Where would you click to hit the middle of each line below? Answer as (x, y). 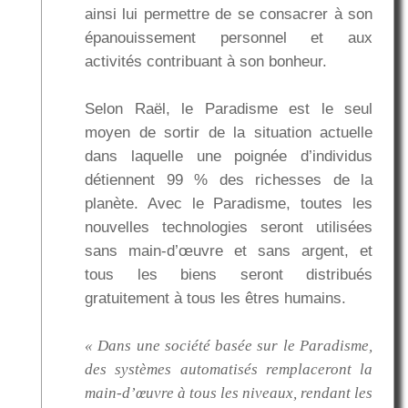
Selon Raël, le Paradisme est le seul (229, 109)
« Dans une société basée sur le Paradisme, (229, 346)
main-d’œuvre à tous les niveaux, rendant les (229, 393)
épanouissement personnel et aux (229, 38)
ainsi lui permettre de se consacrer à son (229, 15)
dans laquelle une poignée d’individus (229, 157)
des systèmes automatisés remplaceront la (229, 370)
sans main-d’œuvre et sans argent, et (229, 251)
